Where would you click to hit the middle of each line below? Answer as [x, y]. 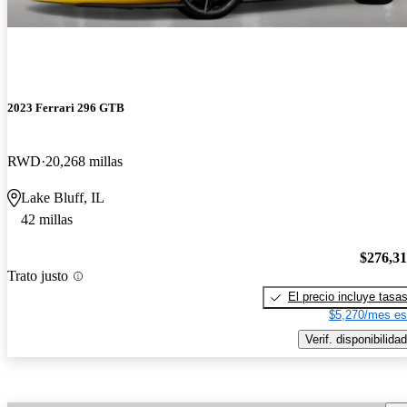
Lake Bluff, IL [63, 197]
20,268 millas [84, 161]
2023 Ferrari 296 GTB [66, 107]
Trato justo [38, 276]
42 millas [47, 219]
